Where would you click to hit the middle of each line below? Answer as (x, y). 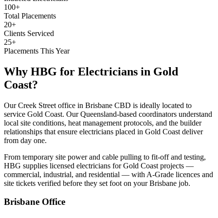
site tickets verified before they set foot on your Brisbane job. (97, 183)
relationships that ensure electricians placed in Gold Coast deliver (103, 131)
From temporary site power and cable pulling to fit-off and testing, (105, 157)
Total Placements (30, 16)
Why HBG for (41, 71)
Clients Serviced (29, 33)
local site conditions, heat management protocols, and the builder (103, 123)
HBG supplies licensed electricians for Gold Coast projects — (99, 165)
